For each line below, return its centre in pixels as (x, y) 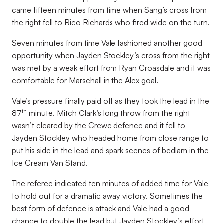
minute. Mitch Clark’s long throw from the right (109, 113)
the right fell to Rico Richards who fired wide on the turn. (111, 22)
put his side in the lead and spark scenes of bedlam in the (110, 150)
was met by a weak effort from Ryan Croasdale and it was (111, 68)
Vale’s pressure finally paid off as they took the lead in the (111, 101)
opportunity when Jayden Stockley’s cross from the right (111, 55)
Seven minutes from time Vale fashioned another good (107, 43)
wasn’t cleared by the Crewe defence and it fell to (99, 125)
